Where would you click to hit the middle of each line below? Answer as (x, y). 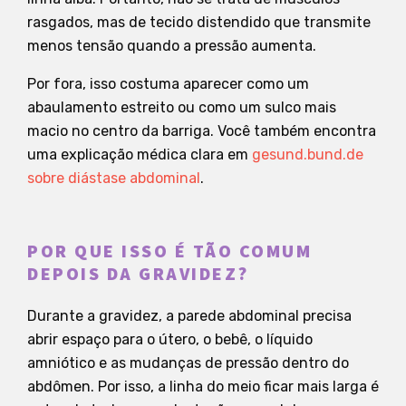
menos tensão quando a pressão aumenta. (172, 45)
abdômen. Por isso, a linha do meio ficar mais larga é (203, 386)
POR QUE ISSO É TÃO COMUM (169, 251)
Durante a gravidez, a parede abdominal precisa (189, 315)
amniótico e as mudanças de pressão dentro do (188, 362)
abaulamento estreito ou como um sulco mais (182, 107)
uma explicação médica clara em (140, 154)
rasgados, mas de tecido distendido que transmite (199, 22)
